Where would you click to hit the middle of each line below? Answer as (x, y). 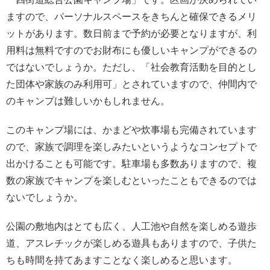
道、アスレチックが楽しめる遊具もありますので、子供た (131, 243)
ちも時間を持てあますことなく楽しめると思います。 (122, 260)
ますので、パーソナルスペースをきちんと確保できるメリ (131, 17)
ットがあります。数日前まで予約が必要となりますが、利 (131, 34)
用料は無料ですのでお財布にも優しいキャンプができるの (131, 51)
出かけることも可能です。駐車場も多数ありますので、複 (131, 164)
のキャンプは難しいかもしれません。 (88, 101)
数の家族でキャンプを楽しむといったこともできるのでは (131, 181)
